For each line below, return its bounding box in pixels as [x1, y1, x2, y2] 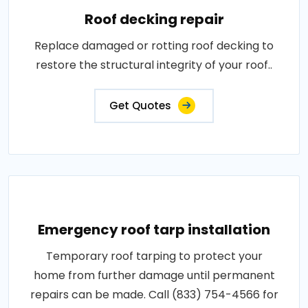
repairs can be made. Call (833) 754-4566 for [30, 287, 278, 302]
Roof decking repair [84, 10, 224, 29]
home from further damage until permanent [33, 267, 275, 283]
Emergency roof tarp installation [38, 220, 270, 239]
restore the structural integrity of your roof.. [36, 57, 272, 73]
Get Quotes [109, 98, 171, 113]
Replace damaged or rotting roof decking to [34, 38, 274, 54]
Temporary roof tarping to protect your [45, 248, 263, 264]
